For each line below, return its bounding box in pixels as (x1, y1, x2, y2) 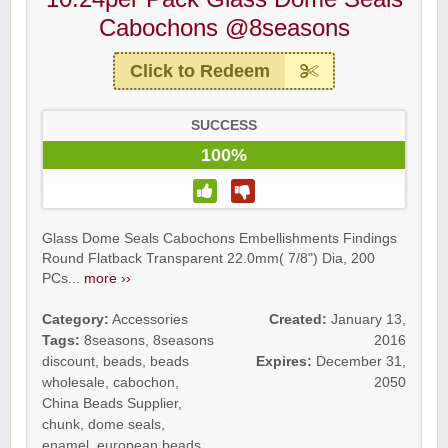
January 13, (331, 312, 406, 327)
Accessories (112, 312, 188, 327)
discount (42, 354, 95, 369)
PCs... (42, 271, 84, 286)
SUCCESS (191, 118, 257, 133)
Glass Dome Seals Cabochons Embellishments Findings (42, 231, 397, 246)
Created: (269, 312, 327, 327)
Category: (42, 312, 109, 327)
